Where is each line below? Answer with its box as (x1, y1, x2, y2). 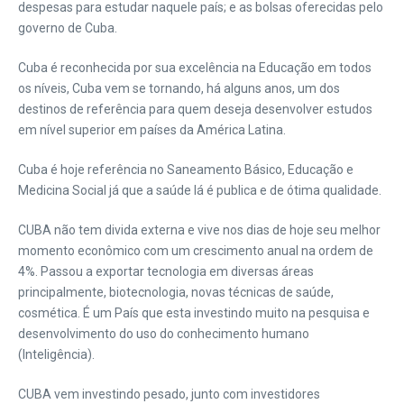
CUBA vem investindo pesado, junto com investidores (18, 387, 320, 401)
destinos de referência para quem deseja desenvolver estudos (18, 102, 372, 116)
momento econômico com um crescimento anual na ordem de (18, 243, 373, 258)
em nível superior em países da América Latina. (18, 123, 286, 137)
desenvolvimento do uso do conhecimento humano (18, 326, 309, 341)
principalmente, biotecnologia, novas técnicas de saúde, (18, 285, 334, 299)
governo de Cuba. (18, 21, 117, 35)
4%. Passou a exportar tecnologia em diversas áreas (18, 264, 314, 279)
